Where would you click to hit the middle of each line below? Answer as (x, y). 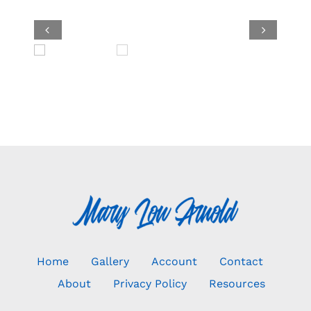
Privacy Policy (150, 284)
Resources (237, 284)
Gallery (110, 262)
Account (174, 262)
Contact (241, 262)
